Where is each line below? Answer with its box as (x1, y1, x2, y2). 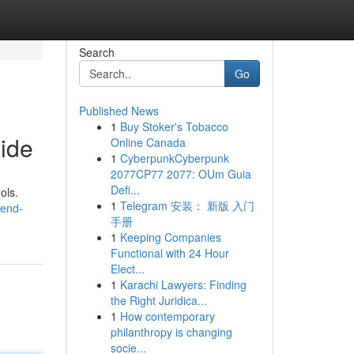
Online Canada (110, 134, 186, 150)
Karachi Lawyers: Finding (119, 277, 247, 292)
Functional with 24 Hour (110, 245, 229, 261)
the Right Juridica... (110, 292, 207, 308)
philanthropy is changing (110, 324, 232, 340)
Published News (78, 103, 159, 119)
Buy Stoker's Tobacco (119, 119, 228, 134)
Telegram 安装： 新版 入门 (119, 198, 254, 213)
